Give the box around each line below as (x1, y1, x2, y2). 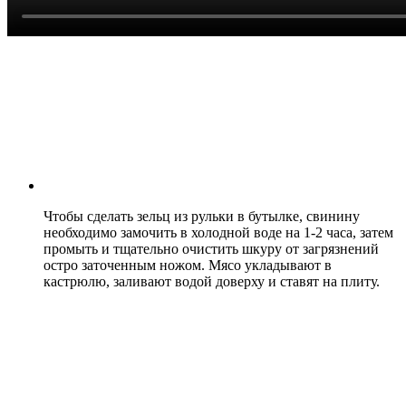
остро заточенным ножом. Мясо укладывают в (43, 256, 332, 273)
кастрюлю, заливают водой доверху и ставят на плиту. (43, 273, 380, 289)
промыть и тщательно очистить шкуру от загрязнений (43, 240, 379, 256)
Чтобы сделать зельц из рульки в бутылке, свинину (43, 208, 360, 224)
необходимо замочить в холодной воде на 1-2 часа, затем (43, 224, 393, 240)
